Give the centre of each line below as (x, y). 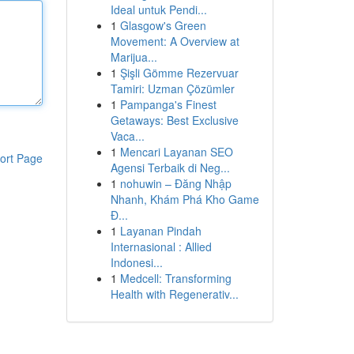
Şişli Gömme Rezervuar (179, 73)
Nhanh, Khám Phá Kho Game (185, 199)
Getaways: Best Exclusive (174, 120)
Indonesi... (136, 262)
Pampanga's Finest (168, 104)
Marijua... (134, 57)
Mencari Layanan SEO (176, 152)
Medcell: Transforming (175, 278)
